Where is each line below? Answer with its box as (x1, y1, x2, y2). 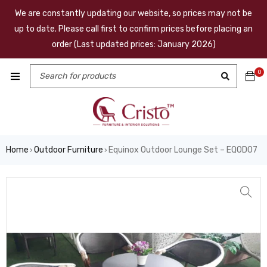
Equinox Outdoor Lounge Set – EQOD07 (108, 144, 257, 155)
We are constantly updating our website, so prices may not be (15, 8, 252, 18)
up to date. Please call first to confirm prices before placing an (14, 24, 253, 34)
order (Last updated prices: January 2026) (51, 39, 216, 49)
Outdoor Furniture (34, 144, 103, 155)
